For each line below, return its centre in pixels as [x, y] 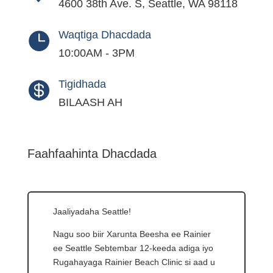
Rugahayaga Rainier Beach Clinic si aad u [134, 262]
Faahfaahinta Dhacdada [92, 154]
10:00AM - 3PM [96, 53]
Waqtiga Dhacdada [105, 35]
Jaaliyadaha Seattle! [92, 212]
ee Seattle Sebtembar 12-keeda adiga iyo [133, 248]
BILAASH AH [90, 103]
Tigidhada [82, 84]
